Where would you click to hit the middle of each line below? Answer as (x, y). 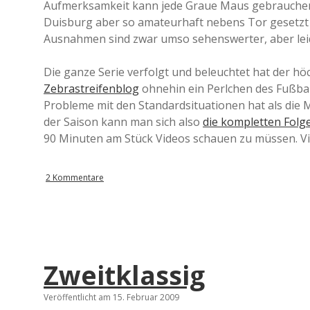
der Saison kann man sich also (123, 122)
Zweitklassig (124, 275)
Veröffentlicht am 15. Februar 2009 (111, 297)
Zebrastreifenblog (91, 89)
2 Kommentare (75, 177)
